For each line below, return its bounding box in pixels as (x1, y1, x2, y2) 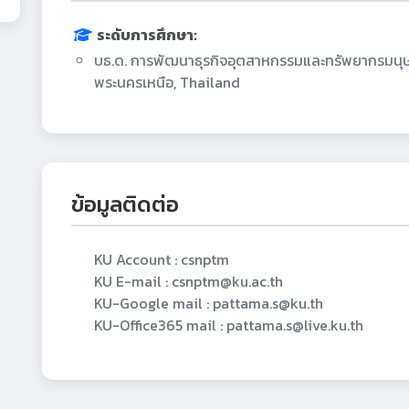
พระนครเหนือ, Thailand (94, 71, 240, 93)
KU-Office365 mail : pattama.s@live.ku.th (94, 314, 363, 336)
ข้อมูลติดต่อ (71, 188, 179, 220)
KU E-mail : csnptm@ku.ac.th (94, 270, 283, 292)
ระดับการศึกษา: (94, 24, 197, 46)
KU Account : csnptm (94, 248, 229, 270)
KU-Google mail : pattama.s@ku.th (94, 292, 323, 314)
